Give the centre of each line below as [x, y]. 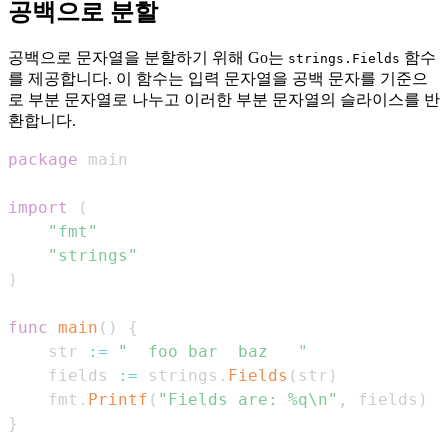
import [38, 207]
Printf [118, 399]
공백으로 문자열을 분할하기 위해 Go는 [148, 57]
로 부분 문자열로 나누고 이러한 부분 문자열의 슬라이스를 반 [224, 99]
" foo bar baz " [213, 351]
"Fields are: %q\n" [248, 399]
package [43, 159]
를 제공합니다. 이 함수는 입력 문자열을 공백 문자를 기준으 [218, 78]
